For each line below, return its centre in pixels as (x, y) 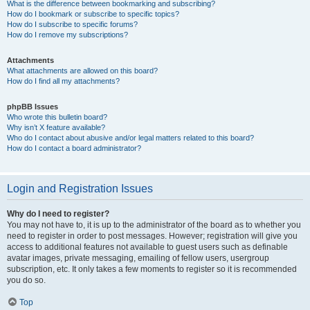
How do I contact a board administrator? (74, 148)
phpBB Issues (33, 107)
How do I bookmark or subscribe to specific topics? (93, 14)
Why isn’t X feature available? (56, 127)
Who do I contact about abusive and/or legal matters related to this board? (130, 138)
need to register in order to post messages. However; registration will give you (152, 236)
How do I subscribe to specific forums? (72, 24)
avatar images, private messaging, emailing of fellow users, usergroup (138, 258)
